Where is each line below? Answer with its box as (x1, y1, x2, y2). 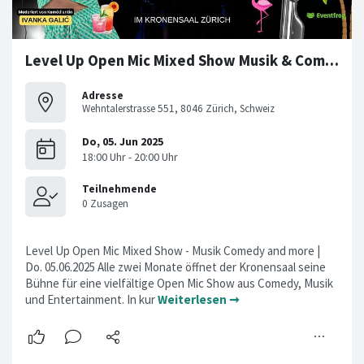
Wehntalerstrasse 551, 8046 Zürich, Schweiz (82, 101, 275, 115)
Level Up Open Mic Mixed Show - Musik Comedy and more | (25, 243, 320, 259)
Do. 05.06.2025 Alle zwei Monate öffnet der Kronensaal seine (25, 259, 326, 275)
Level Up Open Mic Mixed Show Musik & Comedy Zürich (325, 51, 339, 71)
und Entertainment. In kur (25, 292, 158, 308)
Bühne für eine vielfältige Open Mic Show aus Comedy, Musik (25, 275, 333, 292)
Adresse (82, 88, 123, 102)
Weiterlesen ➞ (158, 292, 240, 308)
